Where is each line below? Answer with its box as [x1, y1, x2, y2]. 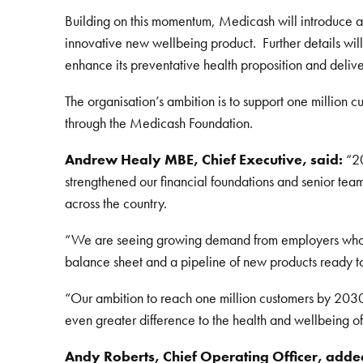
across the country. [65, 193, 167, 212]
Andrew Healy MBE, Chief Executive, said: [65, 149, 343, 169]
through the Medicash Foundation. [65, 113, 253, 132]
